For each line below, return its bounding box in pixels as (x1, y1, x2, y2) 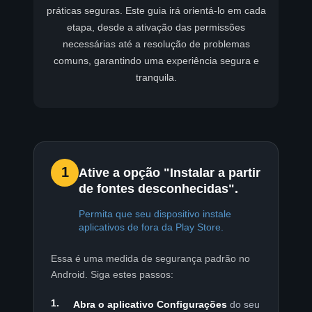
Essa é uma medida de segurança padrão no (51, 252, 250, 264)
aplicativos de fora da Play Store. (79, 221, 224, 233)
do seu (227, 298, 260, 310)
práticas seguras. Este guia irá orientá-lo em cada (46, 4, 266, 16)
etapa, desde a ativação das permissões (67, 21, 245, 33)
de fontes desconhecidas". (79, 180, 238, 196)
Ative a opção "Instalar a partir (79, 164, 260, 180)
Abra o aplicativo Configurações (73, 298, 227, 310)
